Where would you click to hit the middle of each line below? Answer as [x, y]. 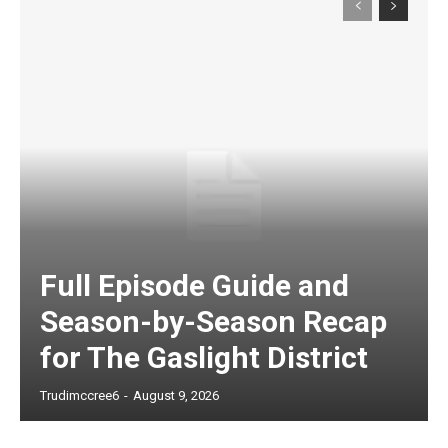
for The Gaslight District [204, 358]
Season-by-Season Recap [213, 322]
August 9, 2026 [176, 396]
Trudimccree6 [79, 396]
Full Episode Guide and [194, 286]
